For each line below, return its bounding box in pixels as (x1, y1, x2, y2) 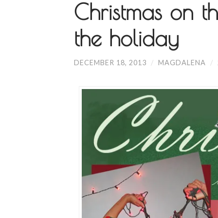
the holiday (74, 25, 179, 51)
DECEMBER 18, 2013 (74, 58, 146, 67)
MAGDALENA (158, 58, 206, 67)
